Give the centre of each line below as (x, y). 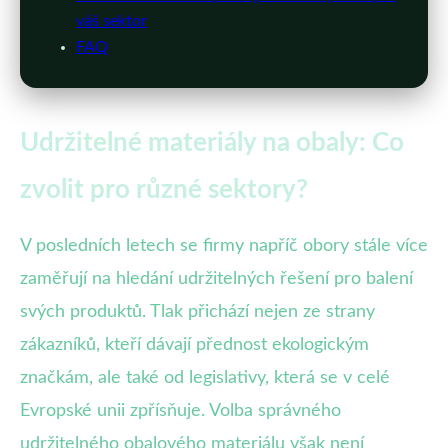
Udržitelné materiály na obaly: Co (212, 142)
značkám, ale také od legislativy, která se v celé (205, 377)
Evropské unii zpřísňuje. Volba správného (180, 410)
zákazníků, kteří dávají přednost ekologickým (194, 344)
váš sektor (111, 20)
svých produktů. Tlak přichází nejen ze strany (197, 311)
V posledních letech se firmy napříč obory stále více (224, 245)
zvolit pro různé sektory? (164, 189)
